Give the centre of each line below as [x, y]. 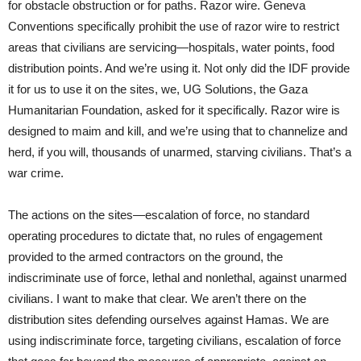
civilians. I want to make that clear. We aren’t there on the [157, 298]
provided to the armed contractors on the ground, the [145, 256]
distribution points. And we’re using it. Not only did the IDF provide [179, 68]
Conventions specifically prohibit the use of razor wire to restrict [174, 26]
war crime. [36, 172]
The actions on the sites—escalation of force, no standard [159, 214]
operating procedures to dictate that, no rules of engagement [165, 235]
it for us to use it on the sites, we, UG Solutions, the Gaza [158, 89]
